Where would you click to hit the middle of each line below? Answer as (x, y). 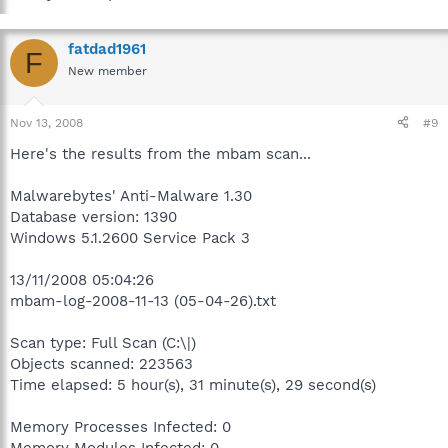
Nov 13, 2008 (46, 122)
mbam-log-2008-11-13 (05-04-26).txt (143, 300)
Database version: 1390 (93, 216)
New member (107, 71)
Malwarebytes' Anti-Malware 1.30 (131, 195)
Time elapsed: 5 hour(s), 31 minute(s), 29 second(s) (193, 384)
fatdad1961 (107, 49)
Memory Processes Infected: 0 (120, 426)
